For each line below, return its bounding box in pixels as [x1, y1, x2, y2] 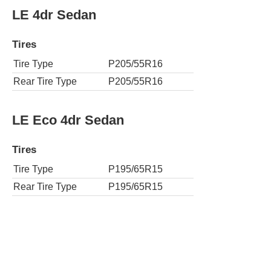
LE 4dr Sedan [12, 7, 96, 22]
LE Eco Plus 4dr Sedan [12, 217, 155, 233]
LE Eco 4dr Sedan [12, 112, 124, 128]
